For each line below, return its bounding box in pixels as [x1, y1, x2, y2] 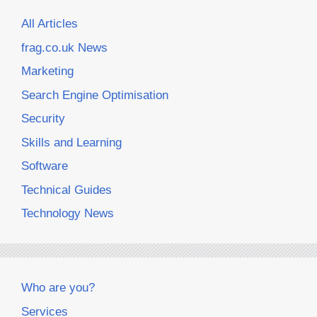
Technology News [21, 207, 114, 221]
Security [21, 112, 65, 126]
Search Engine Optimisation [21, 88, 168, 102]
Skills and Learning [21, 135, 122, 149]
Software [21, 159, 68, 173]
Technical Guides [21, 183, 112, 197]
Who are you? [21, 281, 95, 295]
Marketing [21, 64, 74, 79]
